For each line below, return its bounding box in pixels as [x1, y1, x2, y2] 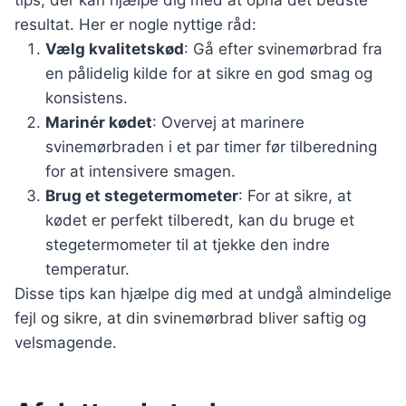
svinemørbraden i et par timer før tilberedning [45, 138, 377, 157]
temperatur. [45, 260, 130, 279]
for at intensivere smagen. [45, 162, 236, 181]
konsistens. [45, 89, 128, 108]
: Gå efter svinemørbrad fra [184, 40, 382, 59]
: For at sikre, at [238, 187, 352, 206]
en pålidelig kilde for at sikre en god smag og [45, 64, 372, 83]
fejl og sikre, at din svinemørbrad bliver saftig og [14, 309, 366, 328]
